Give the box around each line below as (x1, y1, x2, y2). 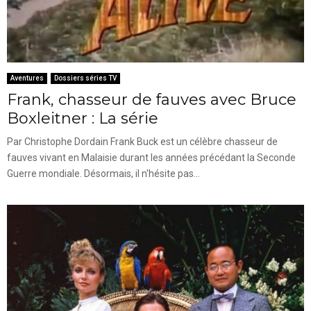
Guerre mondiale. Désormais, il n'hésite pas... (7, 167, 200, 179)
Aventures (10, 74, 44, 82)
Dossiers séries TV (54, 74, 117, 82)
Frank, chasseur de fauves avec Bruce (7, 90, 296, 109)
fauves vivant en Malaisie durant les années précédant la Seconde (7, 151, 296, 163)
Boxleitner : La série (7, 108, 158, 128)
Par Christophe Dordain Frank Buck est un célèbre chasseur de (7, 135, 278, 147)
